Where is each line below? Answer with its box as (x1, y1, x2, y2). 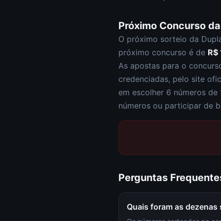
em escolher (118, 87, 166, 97)
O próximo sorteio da (118, 34, 201, 44)
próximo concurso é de (118, 47, 208, 57)
